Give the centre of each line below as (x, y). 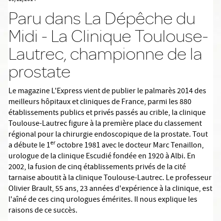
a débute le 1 (29, 146)
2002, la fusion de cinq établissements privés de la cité (97, 168)
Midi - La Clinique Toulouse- (108, 36)
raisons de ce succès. (43, 211)
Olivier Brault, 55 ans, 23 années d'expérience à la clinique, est (110, 189)
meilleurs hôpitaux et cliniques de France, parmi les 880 (100, 103)
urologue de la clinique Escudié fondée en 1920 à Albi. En (102, 157)
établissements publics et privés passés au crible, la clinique (107, 113)
